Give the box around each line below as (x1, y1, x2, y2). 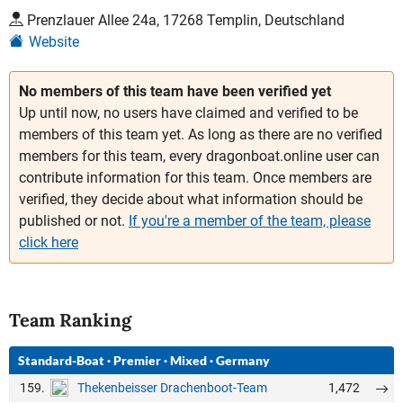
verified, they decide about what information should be (19, 190, 363, 208)
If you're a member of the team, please (129, 211, 371, 229)
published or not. (19, 211, 129, 229)
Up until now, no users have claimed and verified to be (19, 103, 358, 121)
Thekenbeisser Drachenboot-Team (77, 381, 267, 396)
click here (19, 233, 78, 251)
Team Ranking (9, 308, 131, 331)
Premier (113, 352, 161, 368)
